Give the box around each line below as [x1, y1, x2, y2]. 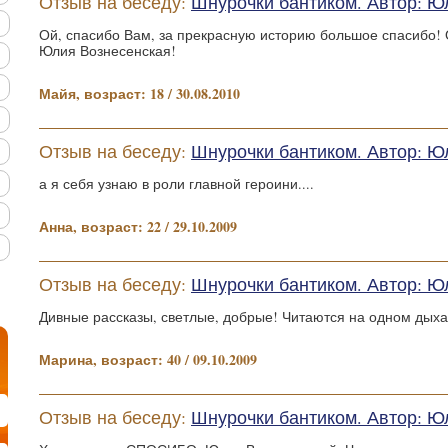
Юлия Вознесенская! [39, 41, 176, 60]
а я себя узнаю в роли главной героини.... [39, 174, 314, 193]
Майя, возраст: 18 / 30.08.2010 [39, 83, 240, 104]
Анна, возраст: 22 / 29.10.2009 [39, 216, 237, 237]
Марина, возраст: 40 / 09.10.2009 [39, 349, 257, 370]
